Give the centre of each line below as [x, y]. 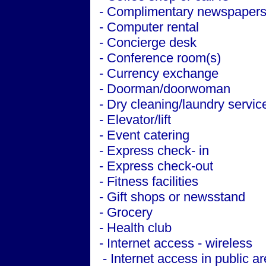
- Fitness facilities [149, 181]
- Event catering [144, 135]
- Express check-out [156, 166]
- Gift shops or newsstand [172, 197]
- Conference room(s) [160, 58]
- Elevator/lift [135, 120]
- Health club [135, 228]
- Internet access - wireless [176, 243]
